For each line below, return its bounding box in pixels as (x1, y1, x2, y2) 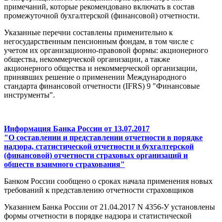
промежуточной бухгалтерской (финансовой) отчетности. (4, 11, 200, 20)
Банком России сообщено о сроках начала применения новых (4, 177, 213, 186)
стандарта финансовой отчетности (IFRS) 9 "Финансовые (4, 82, 200, 91)
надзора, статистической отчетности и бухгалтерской (4, 142, 194, 151)
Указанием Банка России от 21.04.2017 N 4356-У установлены (4, 203, 215, 212)
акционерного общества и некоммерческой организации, (4, 64, 197, 73)
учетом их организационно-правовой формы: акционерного (4, 46, 208, 55)
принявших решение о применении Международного (4, 73, 186, 82)
